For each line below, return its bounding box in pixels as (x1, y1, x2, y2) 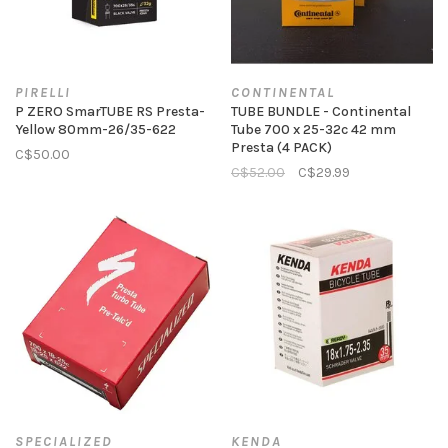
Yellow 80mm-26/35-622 (15, 121, 176, 138)
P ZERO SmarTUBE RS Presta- (15, 103, 205, 120)
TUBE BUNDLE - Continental (231, 103, 411, 120)
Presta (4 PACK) (231, 139, 332, 156)
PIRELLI (15, 84, 71, 101)
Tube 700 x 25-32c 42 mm (231, 121, 396, 138)
